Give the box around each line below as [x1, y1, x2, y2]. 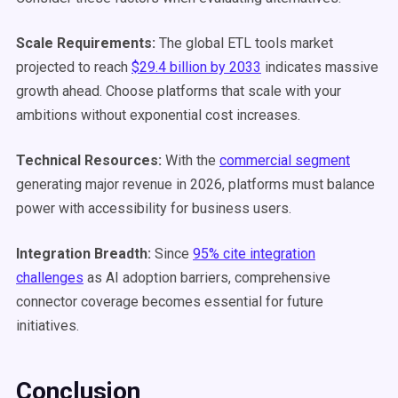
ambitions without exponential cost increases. [16, 107, 300, 123]
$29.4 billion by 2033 [131, 59, 261, 76]
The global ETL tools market [155, 35, 333, 52]
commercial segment [219, 152, 350, 169]
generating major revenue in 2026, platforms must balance [16, 176, 375, 193]
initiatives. [16, 317, 79, 334]
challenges [16, 269, 84, 286]
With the [162, 152, 219, 169]
